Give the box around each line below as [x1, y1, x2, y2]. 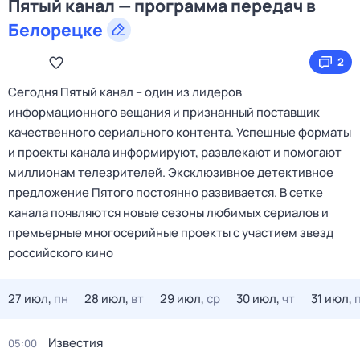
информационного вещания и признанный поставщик [8, 104, 320, 121]
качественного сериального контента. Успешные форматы [8, 124, 351, 141]
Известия [48, 334, 103, 351]
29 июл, [160, 290, 204, 307]
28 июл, [84, 290, 129, 307]
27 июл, [8, 290, 51, 307]
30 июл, [236, 290, 280, 307]
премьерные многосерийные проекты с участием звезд [8, 224, 333, 241]
